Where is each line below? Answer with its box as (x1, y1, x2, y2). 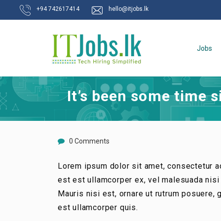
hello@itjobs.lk (109, 5, 148, 12)
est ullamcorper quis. (58, 203, 138, 212)
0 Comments (69, 137, 110, 145)
